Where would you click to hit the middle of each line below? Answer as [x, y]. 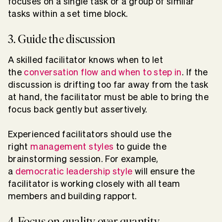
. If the [195, 72]
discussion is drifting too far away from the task [108, 85]
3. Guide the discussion [62, 39]
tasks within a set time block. [68, 14]
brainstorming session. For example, [83, 159]
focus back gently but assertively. [79, 110]
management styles [72, 147]
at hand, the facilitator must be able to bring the [108, 97]
